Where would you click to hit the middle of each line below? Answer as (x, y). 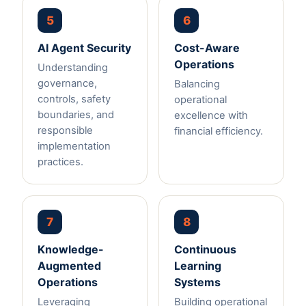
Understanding (73, 68)
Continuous (205, 250)
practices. (60, 162)
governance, (67, 84)
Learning (198, 266)
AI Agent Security (84, 48)
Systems (197, 282)
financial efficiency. (219, 131)
